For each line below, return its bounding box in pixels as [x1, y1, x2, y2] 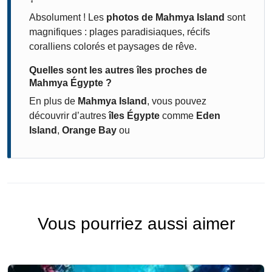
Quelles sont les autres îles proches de [29, 65, 207, 75]
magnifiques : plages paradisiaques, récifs [29, 27, 210, 37]
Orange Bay [62, 125, 117, 135]
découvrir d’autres [29, 110, 109, 121]
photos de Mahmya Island [106, 12, 225, 22]
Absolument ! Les [29, 12, 106, 22]
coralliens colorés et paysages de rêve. [29, 41, 197, 52]
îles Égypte [109, 110, 160, 121]
